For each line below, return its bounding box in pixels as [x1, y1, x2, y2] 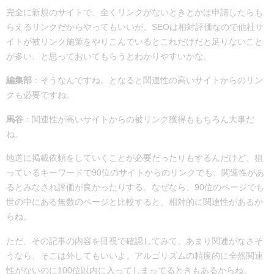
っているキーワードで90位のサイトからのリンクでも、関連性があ [6, 168, 264, 178]
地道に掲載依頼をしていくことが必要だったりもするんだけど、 [6, 153, 254, 163]
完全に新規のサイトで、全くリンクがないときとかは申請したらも [6, 7, 263, 17]
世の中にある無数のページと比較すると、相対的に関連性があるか [6, 197, 263, 207]
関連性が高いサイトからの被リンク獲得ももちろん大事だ [32, 114, 254, 124]
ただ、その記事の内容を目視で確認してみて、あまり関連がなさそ [6, 235, 263, 246]
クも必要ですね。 [6, 90, 75, 100]
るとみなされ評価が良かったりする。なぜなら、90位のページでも [6, 182, 264, 193]
